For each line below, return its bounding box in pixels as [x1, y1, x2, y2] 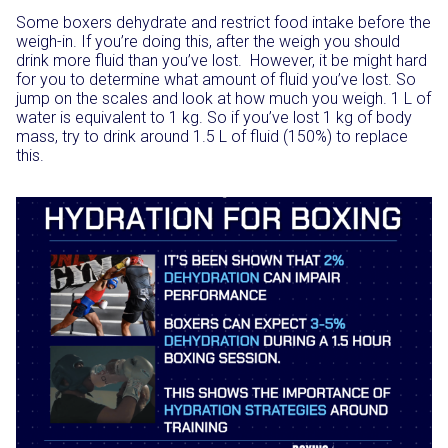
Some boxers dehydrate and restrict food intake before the [16, 13, 431, 32]
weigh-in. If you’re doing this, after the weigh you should [16, 32, 400, 51]
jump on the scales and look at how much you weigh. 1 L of [16, 89, 431, 108]
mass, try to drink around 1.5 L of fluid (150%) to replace [16, 127, 408, 146]
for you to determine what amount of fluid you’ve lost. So [16, 70, 416, 89]
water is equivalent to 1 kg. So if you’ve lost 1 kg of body [16, 108, 412, 127]
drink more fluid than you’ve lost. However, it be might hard [16, 51, 427, 70]
